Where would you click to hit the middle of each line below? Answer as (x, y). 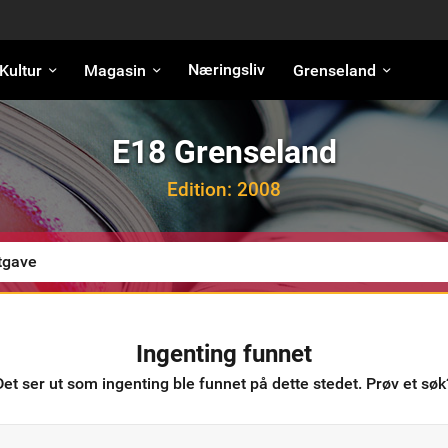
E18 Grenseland (224, 152)
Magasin (115, 70)
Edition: (202, 189)
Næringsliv (227, 69)
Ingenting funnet (224, 354)
